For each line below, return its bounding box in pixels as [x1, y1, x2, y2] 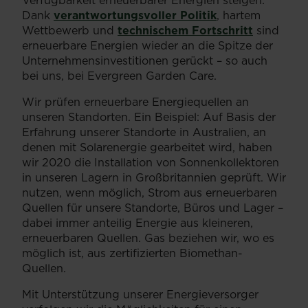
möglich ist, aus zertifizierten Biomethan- [22, 245, 243, 261]
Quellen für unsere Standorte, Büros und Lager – [22, 200, 283, 216]
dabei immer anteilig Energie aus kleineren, [22, 215, 253, 231]
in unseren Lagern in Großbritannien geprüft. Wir [22, 170, 286, 186]
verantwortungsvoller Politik [54, 8, 217, 23]
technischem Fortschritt [118, 23, 253, 38]
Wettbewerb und [22, 23, 118, 38]
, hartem [217, 8, 261, 23]
